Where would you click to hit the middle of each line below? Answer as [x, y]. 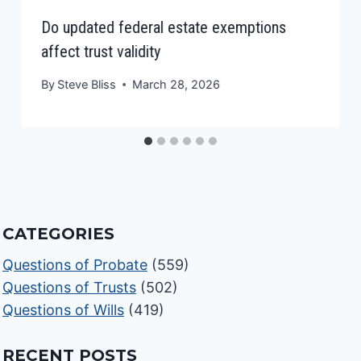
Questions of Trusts [70, 288]
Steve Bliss [87, 85]
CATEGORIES [59, 234]
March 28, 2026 [176, 85]
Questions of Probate [75, 265]
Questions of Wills [64, 310]
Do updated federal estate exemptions [164, 27]
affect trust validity [101, 51]
